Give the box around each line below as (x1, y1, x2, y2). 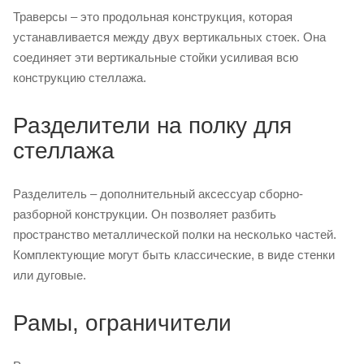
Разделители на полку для (13, 113, 292, 139)
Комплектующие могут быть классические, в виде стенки (13, 248, 335, 262)
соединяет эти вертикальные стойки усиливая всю (13, 50, 298, 65)
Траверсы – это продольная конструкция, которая (13, 10, 292, 24)
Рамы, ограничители (13, 310, 232, 336)
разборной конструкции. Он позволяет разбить (13, 207, 276, 222)
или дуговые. (13, 268, 86, 283)
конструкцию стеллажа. (13, 71, 146, 85)
